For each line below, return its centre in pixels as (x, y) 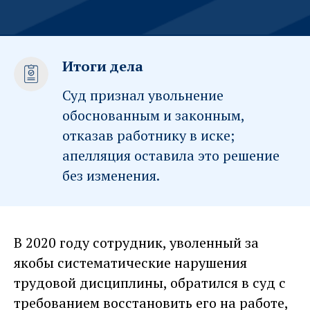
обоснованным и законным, (153, 115)
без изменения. (111, 175)
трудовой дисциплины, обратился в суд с (150, 283)
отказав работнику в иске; (148, 135)
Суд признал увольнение (143, 95)
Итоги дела (103, 66)
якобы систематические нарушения (130, 263)
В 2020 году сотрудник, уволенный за (136, 243)
